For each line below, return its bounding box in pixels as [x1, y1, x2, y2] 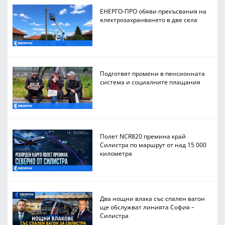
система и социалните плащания [100, 78, 201, 86]
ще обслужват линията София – [100, 203, 195, 211]
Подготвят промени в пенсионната [100, 69, 205, 78]
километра [100, 149, 133, 157]
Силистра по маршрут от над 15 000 [100, 140, 207, 149]
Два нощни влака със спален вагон [100, 194, 205, 203]
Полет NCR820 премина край [100, 132, 186, 140]
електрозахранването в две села [100, 15, 198, 24]
